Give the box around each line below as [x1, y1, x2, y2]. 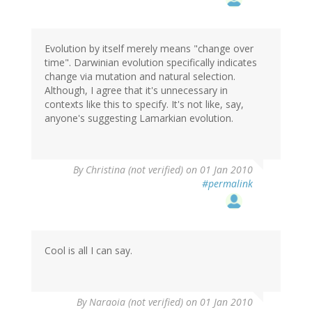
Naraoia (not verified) [89, 295, 183, 309]
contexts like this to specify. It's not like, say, [45, 97, 244, 111]
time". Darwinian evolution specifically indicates [45, 56, 257, 70]
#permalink [202, 177, 253, 191]
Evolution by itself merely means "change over [45, 42, 253, 56]
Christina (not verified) [86, 163, 183, 177]
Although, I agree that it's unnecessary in [45, 84, 228, 97]
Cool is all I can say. [45, 244, 132, 258]
